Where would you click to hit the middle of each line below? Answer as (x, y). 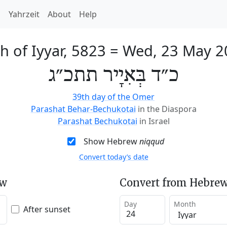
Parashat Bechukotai (97, 121)
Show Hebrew (111, 141)
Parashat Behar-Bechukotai (83, 109)
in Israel (154, 121)
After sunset (47, 209)
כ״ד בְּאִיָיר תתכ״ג (113, 75)
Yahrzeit (24, 14)
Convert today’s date (113, 157)
